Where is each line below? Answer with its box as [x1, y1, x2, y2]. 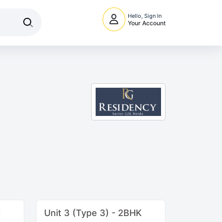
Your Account [128, 19, 166, 27]
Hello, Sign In [128, 12, 162, 20]
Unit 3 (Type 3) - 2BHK [44, 207, 142, 218]
